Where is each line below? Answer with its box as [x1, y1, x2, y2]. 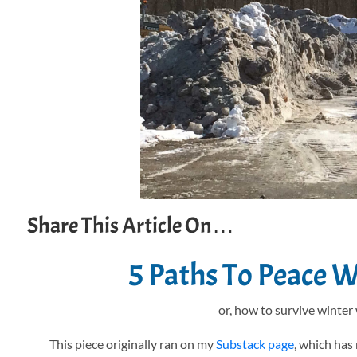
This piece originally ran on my [49, 336, 217, 352]
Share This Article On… [26, 211, 234, 241]
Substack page [216, 336, 295, 352]
